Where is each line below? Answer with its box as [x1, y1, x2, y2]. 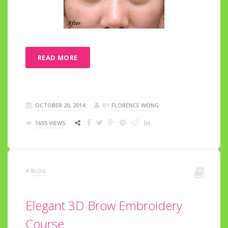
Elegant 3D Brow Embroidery [25, 196, 182, 214]
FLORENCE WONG [111, 101, 159, 109]
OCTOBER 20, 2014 [35, 101, 85, 109]
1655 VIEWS [35, 119, 66, 127]
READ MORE [38, 52, 78, 62]
